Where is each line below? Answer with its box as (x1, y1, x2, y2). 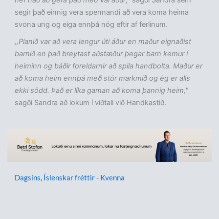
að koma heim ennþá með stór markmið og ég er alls (15, 74, 190, 83)
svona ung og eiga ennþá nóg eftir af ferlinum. (15, 20, 168, 29)
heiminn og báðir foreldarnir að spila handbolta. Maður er (15, 62, 202, 71)
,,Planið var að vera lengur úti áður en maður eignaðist (15, 37, 191, 46)
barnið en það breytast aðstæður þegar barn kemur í (15, 49, 188, 59)
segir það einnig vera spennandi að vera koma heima (15, 8, 189, 17)
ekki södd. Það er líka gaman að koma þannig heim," (15, 86, 188, 95)
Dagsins (15, 173, 41, 182)
